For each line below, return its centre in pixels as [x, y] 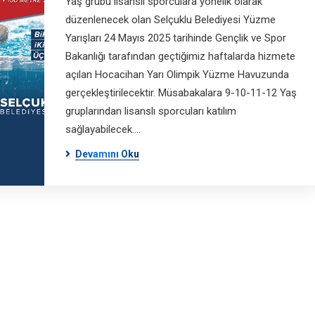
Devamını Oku [107, 154]
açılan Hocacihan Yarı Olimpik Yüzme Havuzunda [177, 75]
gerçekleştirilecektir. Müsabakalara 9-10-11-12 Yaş [181, 93]
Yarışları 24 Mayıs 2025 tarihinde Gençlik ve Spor [175, 38]
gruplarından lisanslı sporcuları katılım [150, 111]
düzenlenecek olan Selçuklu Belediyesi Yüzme [170, 20]
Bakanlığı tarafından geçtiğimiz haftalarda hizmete [180, 56]
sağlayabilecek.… [103, 129]
